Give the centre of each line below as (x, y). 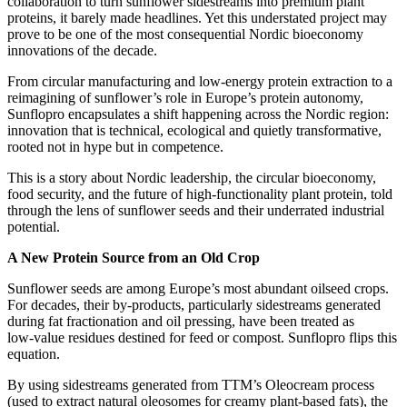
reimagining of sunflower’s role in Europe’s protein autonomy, (185, 98)
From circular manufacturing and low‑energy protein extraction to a (200, 82)
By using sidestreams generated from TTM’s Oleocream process (191, 385)
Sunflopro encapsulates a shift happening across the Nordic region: (198, 114)
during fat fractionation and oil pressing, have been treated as (181, 322)
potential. (34, 227)
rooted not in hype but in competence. (115, 147)
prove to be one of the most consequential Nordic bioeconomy (185, 35)
